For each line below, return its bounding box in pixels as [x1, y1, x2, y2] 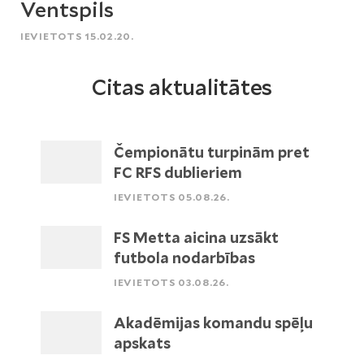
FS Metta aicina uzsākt [114, 229, 279, 246]
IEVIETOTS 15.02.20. [20, 30, 134, 42]
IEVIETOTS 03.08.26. [114, 276, 229, 288]
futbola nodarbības [114, 249, 255, 266]
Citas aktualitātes [91, 75, 273, 100]
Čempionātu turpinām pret [114, 144, 310, 161]
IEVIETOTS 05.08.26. [114, 191, 230, 203]
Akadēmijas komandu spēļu [114, 314, 313, 331]
